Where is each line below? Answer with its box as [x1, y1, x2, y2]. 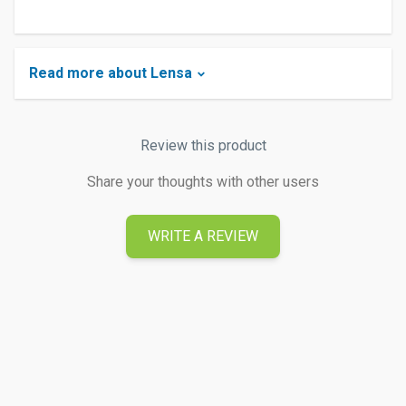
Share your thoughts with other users [87, 173, 319, 190]
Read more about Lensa [29, 64, 192, 82]
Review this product [140, 137, 266, 154]
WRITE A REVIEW [148, 227, 258, 245]
